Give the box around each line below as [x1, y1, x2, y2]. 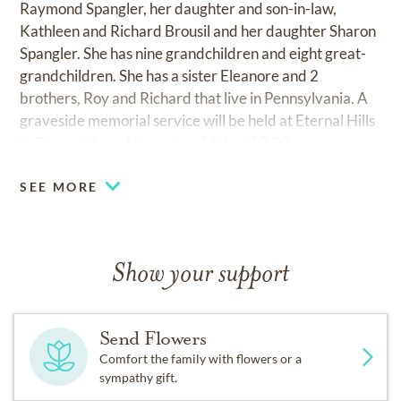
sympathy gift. [98, 369, 177, 385]
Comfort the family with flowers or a [98, 350, 302, 366]
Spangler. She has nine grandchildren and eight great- [20, 43, 367, 63]
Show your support [112, 260, 289, 289]
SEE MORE [20, 178, 98, 194]
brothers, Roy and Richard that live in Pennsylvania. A [20, 88, 369, 107]
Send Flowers [98, 326, 207, 350]
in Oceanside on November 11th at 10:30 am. [20, 132, 318, 152]
